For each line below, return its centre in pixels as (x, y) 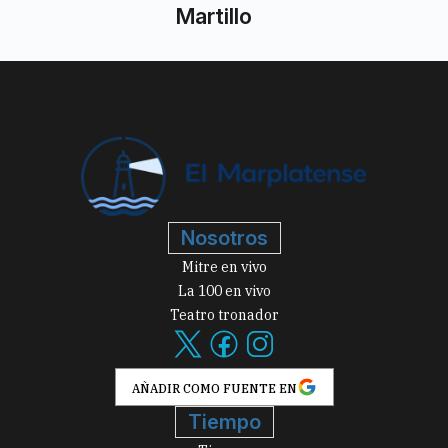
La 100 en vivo (224, 290)
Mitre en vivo (224, 266)
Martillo (214, 16)
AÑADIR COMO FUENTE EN (214, 388)
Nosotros (224, 237)
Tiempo (224, 421)
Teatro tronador (224, 314)
